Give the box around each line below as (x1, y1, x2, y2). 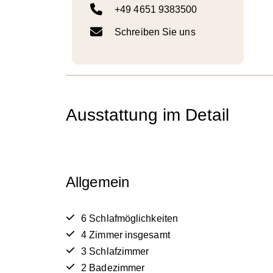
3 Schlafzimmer (81, 246, 149, 257)
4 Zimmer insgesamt (81, 229, 170, 240)
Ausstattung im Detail (66, 105, 229, 124)
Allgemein (66, 173, 129, 190)
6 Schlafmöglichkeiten (81, 213, 179, 224)
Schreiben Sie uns (115, 26, 196, 37)
